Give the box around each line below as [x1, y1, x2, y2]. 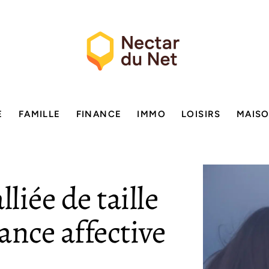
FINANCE [76, 109, 122, 119]
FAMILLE [18, 109, 61, 119]
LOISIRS [181, 109, 221, 119]
